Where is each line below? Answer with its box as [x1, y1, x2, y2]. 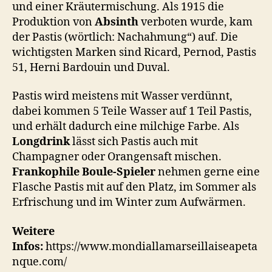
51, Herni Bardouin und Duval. [12, 60, 172, 75]
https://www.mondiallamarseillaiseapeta [43, 239, 257, 254]
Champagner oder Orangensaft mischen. [12, 150, 222, 165]
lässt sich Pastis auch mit [70, 135, 198, 149]
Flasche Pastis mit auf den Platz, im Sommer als [12, 180, 256, 195]
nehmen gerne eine [155, 165, 260, 180]
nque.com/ [12, 254, 67, 269]
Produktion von [12, 15, 95, 29]
